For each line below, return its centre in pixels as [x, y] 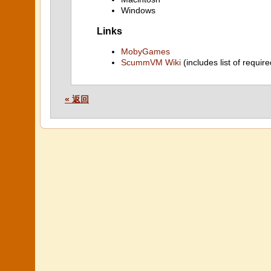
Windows [138, 10]
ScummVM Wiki [151, 63]
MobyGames [145, 52]
